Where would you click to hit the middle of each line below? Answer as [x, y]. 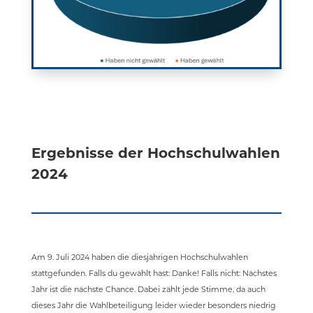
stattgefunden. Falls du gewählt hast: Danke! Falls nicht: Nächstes [154, 274]
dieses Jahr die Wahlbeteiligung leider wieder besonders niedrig [153, 306]
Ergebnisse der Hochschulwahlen [155, 153]
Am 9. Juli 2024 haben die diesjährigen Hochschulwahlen [139, 257]
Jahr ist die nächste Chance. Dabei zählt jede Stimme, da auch [148, 290]
